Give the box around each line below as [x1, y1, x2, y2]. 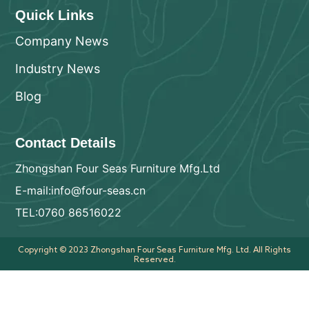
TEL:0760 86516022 [15, 206, 122, 220]
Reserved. [133, 255, 176, 263]
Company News [15, 34, 109, 49]
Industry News [15, 61, 101, 77]
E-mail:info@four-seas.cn [15, 183, 146, 198]
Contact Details [15, 135, 117, 151]
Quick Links [15, 8, 94, 23]
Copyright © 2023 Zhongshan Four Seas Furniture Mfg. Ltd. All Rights [18, 245, 291, 254]
